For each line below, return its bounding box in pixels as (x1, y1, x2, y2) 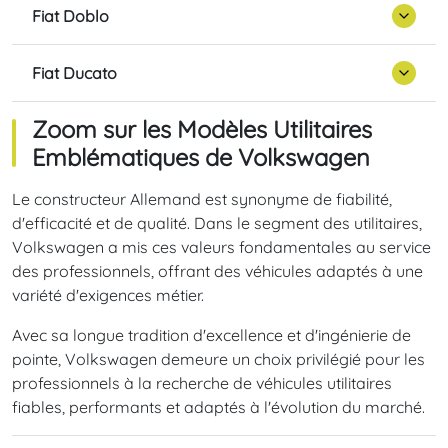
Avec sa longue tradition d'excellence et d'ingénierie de (12, 325, 411, 346)
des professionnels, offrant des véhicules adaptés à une (12, 261, 423, 282)
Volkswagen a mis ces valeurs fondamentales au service (12, 237, 431, 258)
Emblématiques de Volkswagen (32, 142, 370, 173)
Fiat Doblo (32, 5, 109, 26)
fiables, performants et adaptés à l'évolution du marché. (12, 397, 425, 418)
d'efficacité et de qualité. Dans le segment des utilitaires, (12, 213, 422, 234)
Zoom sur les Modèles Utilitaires (32, 114, 372, 145)
